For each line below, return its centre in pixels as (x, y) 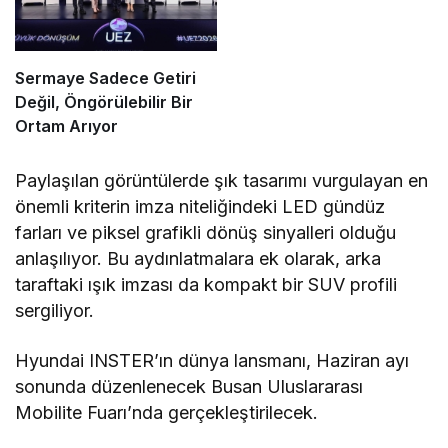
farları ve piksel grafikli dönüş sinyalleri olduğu (206, 232)
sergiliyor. (57, 310)
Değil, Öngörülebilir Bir (104, 101)
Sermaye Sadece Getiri (105, 77)
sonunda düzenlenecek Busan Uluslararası (189, 386)
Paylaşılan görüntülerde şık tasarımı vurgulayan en (222, 180)
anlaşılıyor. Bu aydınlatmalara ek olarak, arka (198, 258)
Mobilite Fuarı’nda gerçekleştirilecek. (167, 412)
